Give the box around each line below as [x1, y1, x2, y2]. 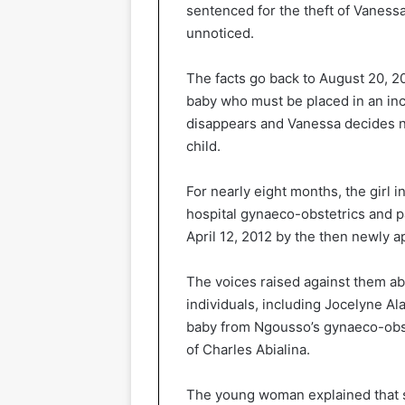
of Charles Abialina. [186, 340, 310, 358]
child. [186, 137, 221, 155]
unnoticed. [186, 24, 254, 42]
